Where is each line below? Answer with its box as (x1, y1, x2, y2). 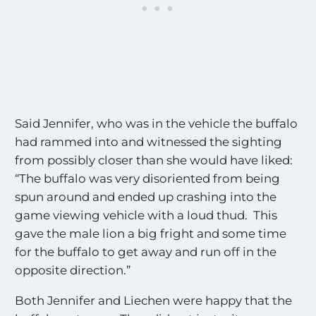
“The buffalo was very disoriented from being (15, 171, 281, 186)
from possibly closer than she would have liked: (15, 152, 293, 167)
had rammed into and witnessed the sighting (15, 134, 283, 149)
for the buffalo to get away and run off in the (15, 244, 277, 259)
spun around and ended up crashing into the (15, 189, 277, 204)
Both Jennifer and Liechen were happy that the (15, 293, 293, 308)
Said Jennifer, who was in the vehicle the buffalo (15, 116, 298, 130)
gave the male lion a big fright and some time (15, 226, 287, 241)
